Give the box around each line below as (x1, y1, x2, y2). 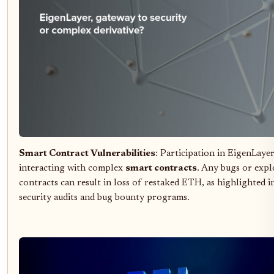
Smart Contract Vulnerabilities (19, 149, 155, 158)
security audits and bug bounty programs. (19, 193, 190, 202)
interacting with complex (19, 163, 125, 173)
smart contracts (125, 163, 197, 173)
